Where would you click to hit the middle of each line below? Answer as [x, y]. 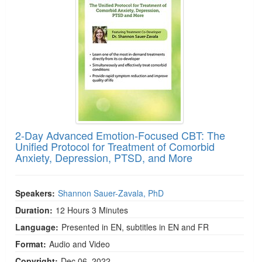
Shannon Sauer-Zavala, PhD [111, 193]
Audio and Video [80, 244]
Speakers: [35, 193]
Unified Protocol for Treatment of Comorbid [115, 146]
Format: [31, 244]
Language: [37, 227]
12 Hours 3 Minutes [92, 210]
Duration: [34, 210]
